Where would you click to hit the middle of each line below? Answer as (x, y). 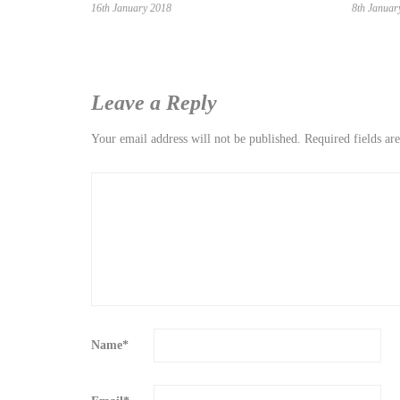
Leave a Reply (154, 103)
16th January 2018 (131, 8)
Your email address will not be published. (196, 139)
